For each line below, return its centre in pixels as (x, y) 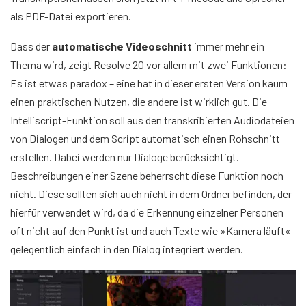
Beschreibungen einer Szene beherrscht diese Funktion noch (147, 176)
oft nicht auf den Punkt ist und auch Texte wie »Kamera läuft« (151, 231)
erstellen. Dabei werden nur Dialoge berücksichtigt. (125, 157)
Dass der (31, 46)
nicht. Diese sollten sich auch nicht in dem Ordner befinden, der (151, 194)
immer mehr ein (228, 46)
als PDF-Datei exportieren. (71, 16)
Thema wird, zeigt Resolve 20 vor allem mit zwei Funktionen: (149, 65)
